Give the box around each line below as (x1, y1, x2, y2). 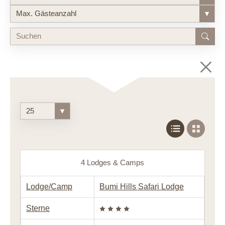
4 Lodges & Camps (81, 158, 144, 167)
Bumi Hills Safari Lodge (99, 182, 184, 191)
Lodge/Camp (26, 182, 72, 191)
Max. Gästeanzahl (16, 9, 76, 18)
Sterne (26, 203, 50, 212)
